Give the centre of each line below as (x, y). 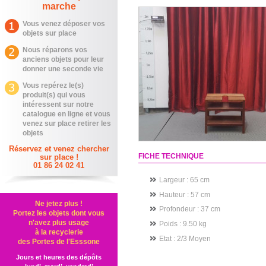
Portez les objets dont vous (59, 213)
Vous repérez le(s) (53, 85)
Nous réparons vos (55, 50)
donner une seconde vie (63, 69)
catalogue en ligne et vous (66, 114)
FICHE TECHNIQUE (171, 156)
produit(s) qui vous (54, 95)
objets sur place (50, 33)
